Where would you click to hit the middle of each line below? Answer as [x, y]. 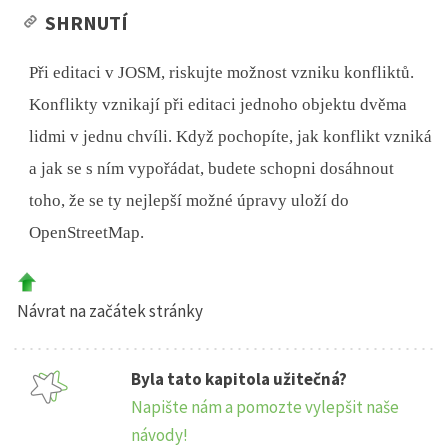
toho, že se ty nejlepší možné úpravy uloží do [189, 201]
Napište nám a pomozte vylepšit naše [265, 407]
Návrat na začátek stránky [109, 311]
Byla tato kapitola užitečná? [239, 379]
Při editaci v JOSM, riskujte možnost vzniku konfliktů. [222, 73]
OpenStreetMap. [87, 233]
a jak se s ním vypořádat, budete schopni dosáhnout [212, 169]
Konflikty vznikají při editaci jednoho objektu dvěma [218, 105]
